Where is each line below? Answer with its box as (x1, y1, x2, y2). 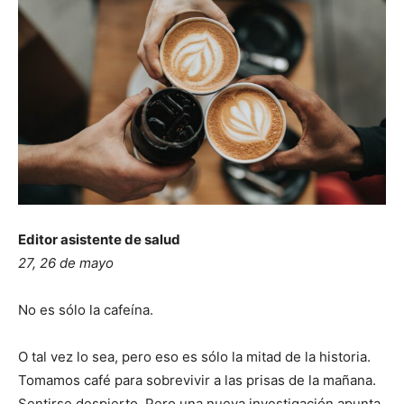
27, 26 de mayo (18, 254, 114, 272)
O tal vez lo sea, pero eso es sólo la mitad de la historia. (18, 348, 371, 366)
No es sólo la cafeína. (18, 301, 153, 319)
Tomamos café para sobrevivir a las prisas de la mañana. (18, 372, 376, 390)
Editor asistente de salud (18, 231, 180, 249)
